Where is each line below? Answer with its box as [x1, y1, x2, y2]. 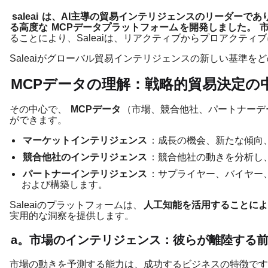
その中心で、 [10, 104, 67, 115]
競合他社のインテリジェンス [23, 152, 147, 163]
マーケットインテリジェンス [23, 135, 147, 146]
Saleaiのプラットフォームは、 [10, 200, 142, 211]
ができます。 [10, 115, 67, 126]
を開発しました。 [179, 22, 258, 33]
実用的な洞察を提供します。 [10, 211, 134, 221]
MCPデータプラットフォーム [49, 22, 178, 33]
